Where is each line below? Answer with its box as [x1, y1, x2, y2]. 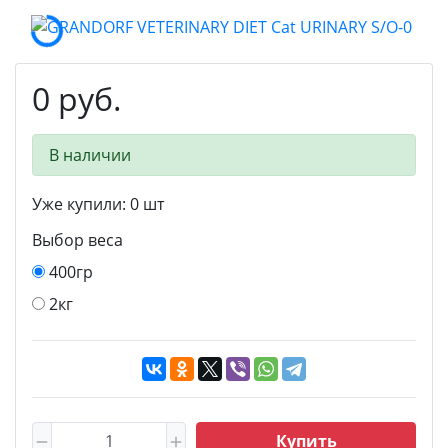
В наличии [49, 143, 131, 166]
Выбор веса [32, 228, 123, 251]
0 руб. [32, 76, 122, 120]
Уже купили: [32, 192, 130, 215]
